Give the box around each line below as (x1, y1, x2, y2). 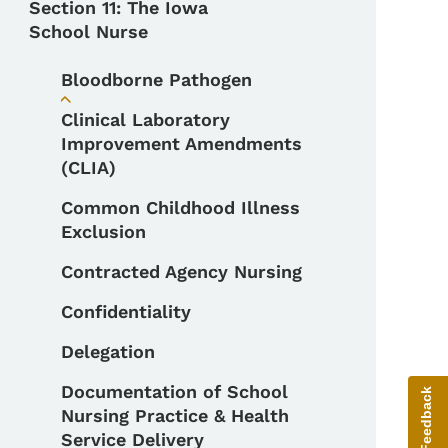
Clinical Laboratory (61, 108, 231, 130)
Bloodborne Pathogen (61, 68, 253, 90)
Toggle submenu (64, 99, 208, 121)
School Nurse (29, 20, 149, 42)
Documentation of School (61, 380, 289, 402)
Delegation (61, 340, 156, 362)
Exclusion (61, 220, 147, 242)
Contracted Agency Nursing (61, 260, 303, 282)
